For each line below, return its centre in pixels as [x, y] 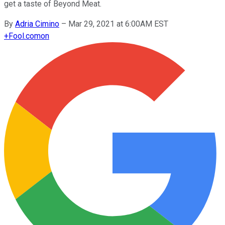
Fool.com [25, 36]
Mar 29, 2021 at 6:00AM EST [118, 24]
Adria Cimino [37, 24]
